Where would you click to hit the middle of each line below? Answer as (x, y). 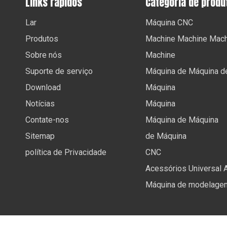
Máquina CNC (169, 23)
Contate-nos (47, 120)
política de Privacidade (66, 152)
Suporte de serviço (59, 71)
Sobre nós (44, 55)
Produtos (42, 39)
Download (43, 87)
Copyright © (48, 220)
